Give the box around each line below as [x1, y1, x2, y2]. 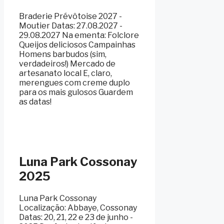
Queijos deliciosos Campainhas [19, 39, 135, 49]
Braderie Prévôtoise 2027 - [19, 11, 122, 21]
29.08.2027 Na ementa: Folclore [19, 30, 139, 40]
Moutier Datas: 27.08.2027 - [19, 20, 122, 30]
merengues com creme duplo [19, 77, 130, 87]
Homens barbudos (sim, [19, 49, 106, 59]
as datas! [19, 96, 51, 106]
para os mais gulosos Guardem [19, 87, 133, 97]
